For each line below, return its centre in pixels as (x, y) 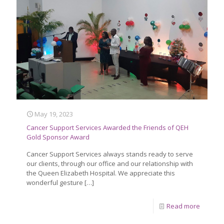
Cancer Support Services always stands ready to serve (110, 154)
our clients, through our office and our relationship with (110, 164)
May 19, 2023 (54, 114)
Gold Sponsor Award (58, 137)
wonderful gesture (55, 183)
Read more (183, 206)
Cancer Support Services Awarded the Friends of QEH (107, 128)
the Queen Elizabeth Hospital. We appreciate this (101, 173)
